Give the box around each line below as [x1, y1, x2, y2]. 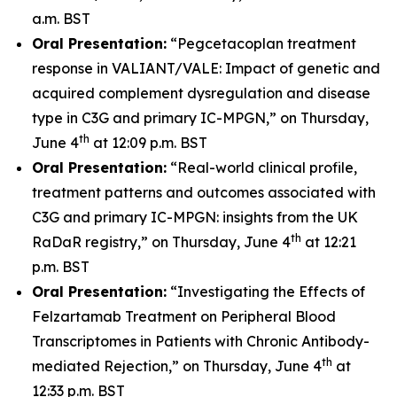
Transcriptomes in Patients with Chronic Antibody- [32, 332, 370, 350]
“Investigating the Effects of [167, 283, 365, 300]
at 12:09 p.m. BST [90, 134, 207, 152]
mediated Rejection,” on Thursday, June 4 [32, 357, 322, 375]
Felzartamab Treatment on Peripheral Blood [32, 307, 336, 325]
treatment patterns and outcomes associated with [32, 183, 376, 201]
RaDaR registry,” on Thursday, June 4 [32, 233, 291, 251]
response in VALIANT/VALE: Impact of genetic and [32, 59, 380, 77]
